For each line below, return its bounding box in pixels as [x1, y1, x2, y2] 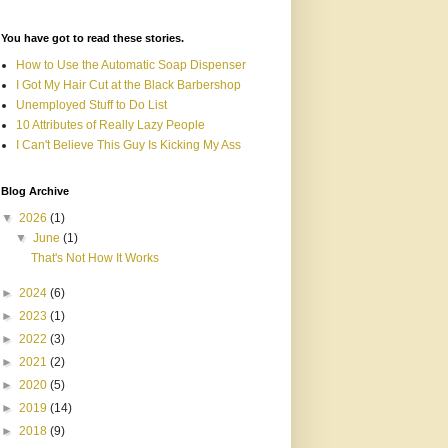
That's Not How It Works [30, 251, 159, 265]
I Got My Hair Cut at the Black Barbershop [16, 78, 241, 92]
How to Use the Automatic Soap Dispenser [16, 58, 246, 72]
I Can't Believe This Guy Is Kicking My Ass [16, 138, 241, 152]
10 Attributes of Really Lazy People [16, 118, 205, 132]
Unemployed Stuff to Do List [16, 98, 167, 112]
